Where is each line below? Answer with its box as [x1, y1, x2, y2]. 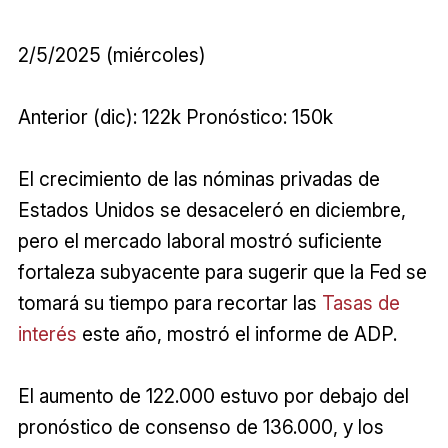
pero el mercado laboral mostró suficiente [17, 228, 382, 253]
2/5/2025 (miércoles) [17, 42, 206, 67]
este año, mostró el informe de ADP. [76, 321, 397, 346]
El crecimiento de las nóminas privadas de [17, 166, 380, 191]
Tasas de [321, 290, 400, 315]
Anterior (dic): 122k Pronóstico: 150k [17, 104, 333, 129]
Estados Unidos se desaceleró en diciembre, [17, 197, 406, 222]
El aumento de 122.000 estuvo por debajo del [17, 383, 409, 408]
